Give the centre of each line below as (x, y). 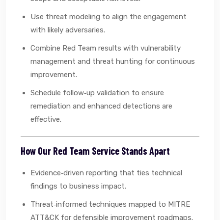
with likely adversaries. (68, 30)
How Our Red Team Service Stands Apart (95, 151)
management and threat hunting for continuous (113, 61)
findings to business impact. (78, 186)
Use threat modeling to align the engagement (109, 16)
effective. (46, 119)
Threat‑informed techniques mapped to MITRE (110, 204)
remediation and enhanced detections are (101, 106)
